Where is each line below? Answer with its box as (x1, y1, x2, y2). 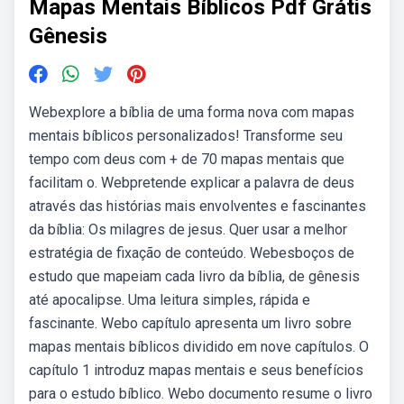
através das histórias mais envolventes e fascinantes (29, 197, 366, 215)
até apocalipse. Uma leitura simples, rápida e (29, 291, 310, 308)
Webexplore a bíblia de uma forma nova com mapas (29, 104, 354, 121)
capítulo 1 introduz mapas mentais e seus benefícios (29, 362, 363, 379)
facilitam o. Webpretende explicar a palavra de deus (29, 174, 354, 191)
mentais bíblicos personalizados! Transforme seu (29, 127, 343, 144)
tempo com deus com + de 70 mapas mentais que (29, 151, 344, 168)
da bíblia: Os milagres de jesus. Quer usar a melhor (29, 221, 347, 238)
